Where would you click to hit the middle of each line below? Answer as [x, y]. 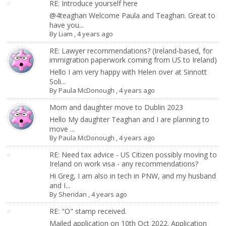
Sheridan [73, 194]
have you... [67, 25]
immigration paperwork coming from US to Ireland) [133, 60]
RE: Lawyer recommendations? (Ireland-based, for [131, 50]
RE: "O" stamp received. [88, 211]
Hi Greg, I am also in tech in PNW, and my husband [133, 176]
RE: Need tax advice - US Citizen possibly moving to [133, 154]
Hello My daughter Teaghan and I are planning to [130, 119]
